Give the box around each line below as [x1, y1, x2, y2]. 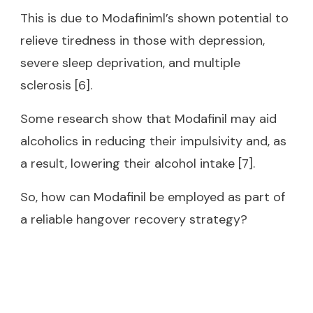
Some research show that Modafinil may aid [20, 110, 277, 127]
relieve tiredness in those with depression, [20, 31, 265, 49]
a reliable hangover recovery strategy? [20, 210, 247, 228]
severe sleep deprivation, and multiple [20, 54, 240, 71]
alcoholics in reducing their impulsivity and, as [20, 132, 286, 150]
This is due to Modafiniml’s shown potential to [20, 9, 289, 27]
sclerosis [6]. [20, 76, 92, 94]
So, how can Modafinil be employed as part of [20, 188, 285, 205]
